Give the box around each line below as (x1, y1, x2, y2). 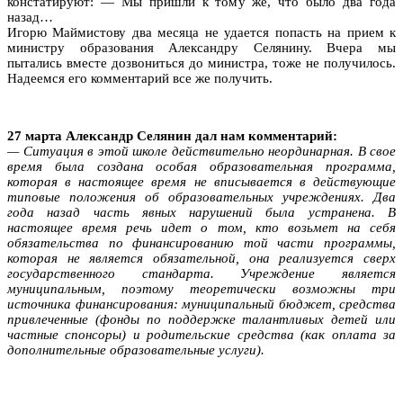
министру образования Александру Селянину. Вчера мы (7, 40, 396, 55)
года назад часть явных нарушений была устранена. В (7, 204, 396, 219)
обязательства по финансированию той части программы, (7, 235, 396, 250)
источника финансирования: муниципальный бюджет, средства (7, 296, 396, 311)
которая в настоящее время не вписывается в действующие (7, 174, 396, 189)
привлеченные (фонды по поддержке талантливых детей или (7, 311, 396, 327)
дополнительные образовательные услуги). (7, 342, 264, 357)
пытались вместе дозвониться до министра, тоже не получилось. (7, 55, 396, 70)
